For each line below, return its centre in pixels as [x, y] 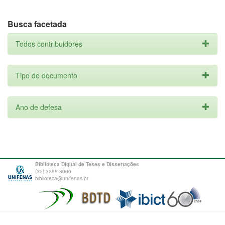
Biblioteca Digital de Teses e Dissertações [87, 164]
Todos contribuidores [49, 44]
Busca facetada [37, 24]
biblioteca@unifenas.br [62, 178]
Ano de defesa [39, 107]
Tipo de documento [46, 75]
